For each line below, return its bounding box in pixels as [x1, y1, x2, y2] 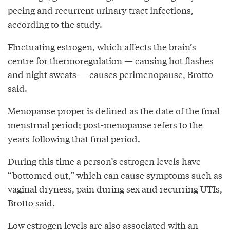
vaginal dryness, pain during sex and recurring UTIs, [8, 182, 222, 195]
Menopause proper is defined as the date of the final [8, 104, 220, 117]
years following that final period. [8, 131, 140, 145]
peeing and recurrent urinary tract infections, [8, 3, 194, 16]
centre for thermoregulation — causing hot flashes [8, 53, 214, 67]
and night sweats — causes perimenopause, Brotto [8, 67, 213, 81]
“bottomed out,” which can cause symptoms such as [8, 168, 222, 181]
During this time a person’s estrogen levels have [8, 154, 201, 167]
